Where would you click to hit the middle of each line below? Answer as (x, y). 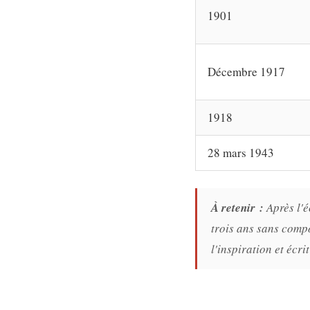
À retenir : (238, 208)
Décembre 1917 (246, 71)
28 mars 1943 (241, 152)
